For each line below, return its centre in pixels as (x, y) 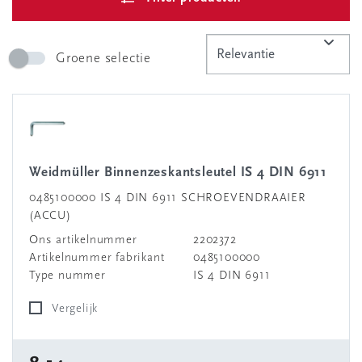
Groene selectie (103, 58)
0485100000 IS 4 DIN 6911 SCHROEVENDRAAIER (168, 198)
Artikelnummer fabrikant (97, 258)
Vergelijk (78, 309)
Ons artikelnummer (83, 240)
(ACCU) (50, 216)
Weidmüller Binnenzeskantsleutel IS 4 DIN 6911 (184, 173)
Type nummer (67, 276)
